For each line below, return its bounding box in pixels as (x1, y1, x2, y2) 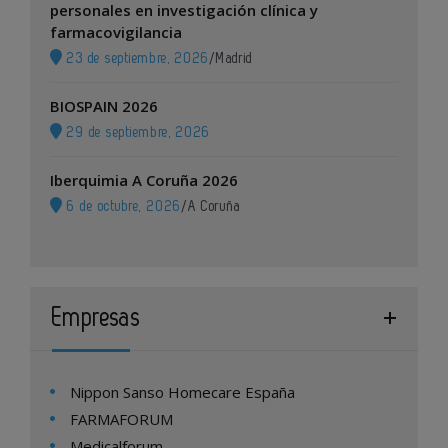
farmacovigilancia (50, 21, 182, 42)
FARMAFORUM (70, 408, 173, 429)
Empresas (52, 305, 141, 330)
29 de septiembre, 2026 (62, 124, 211, 140)
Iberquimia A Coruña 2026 (50, 169, 238, 190)
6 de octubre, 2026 (62, 198, 182, 214)
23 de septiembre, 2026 (62, 50, 210, 66)
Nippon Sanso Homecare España (70, 381, 295, 402)
